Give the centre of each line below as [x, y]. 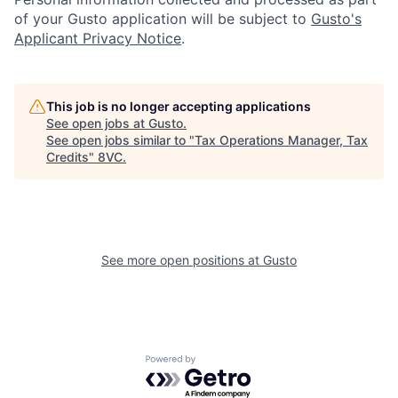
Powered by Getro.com [223, 364]
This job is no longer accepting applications [179, 106]
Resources [252, 145]
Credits [68, 157]
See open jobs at [97, 123]
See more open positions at [182, 260]
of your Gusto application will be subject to [163, 19]
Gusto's [336, 19]
